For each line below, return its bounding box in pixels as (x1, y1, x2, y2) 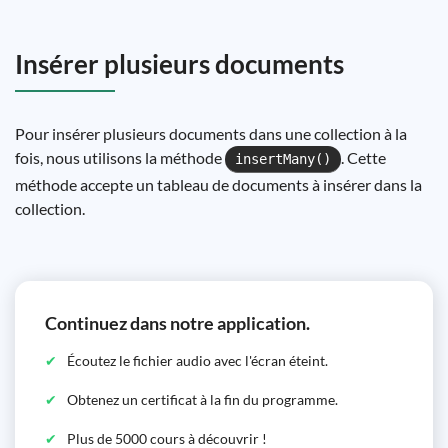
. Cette (341, 148, 386, 167)
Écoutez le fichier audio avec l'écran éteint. (67, 352, 328, 369)
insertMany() (235, 151, 331, 167)
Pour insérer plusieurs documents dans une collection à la (15, 124, 407, 143)
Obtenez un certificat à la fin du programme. (67, 391, 338, 408)
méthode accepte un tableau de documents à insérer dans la (15, 175, 422, 194)
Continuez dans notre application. (45, 312, 310, 334)
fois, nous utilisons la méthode (15, 148, 225, 167)
